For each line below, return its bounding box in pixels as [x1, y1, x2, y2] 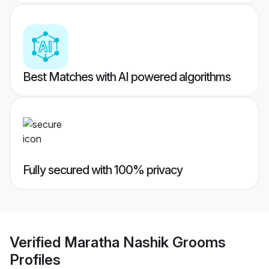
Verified [10, 233, 64, 251]
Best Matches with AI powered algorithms [23, 70, 231, 85]
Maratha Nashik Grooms [64, 233, 226, 251]
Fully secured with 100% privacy [23, 163, 183, 178]
